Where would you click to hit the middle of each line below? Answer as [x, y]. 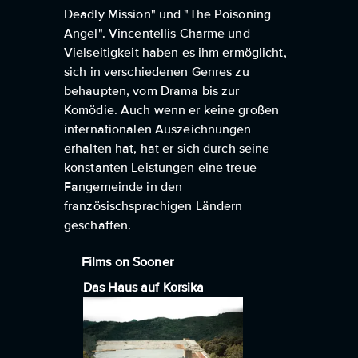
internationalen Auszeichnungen [158, 129]
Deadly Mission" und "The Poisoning [168, 14]
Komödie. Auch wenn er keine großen [172, 110]
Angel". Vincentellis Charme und [157, 34]
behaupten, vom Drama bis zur [152, 91]
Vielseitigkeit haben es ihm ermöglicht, [175, 53]
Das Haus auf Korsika [144, 288]
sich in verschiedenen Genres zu [157, 72]
